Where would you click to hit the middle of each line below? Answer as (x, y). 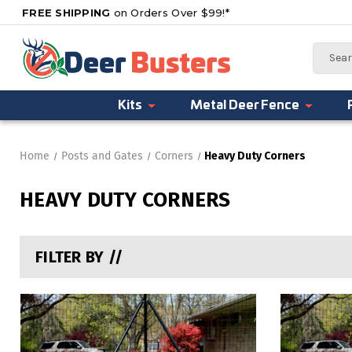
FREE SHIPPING (66, 12)
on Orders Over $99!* (170, 12)
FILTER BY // (79, 257)
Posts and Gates (102, 156)
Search (330, 50)
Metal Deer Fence (245, 105)
